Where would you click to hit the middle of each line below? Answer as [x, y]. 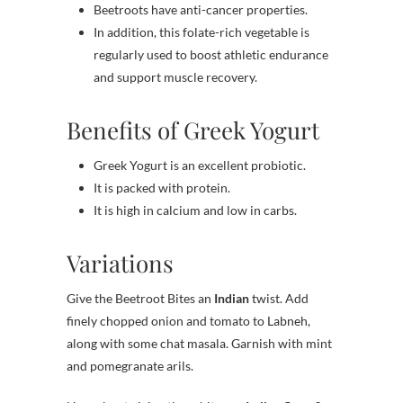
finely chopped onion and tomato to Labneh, [188, 320]
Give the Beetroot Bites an [140, 298]
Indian [233, 298]
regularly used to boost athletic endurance [211, 54]
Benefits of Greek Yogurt [193, 130]
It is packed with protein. [162, 187]
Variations [120, 263]
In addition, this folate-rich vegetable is [201, 31]
